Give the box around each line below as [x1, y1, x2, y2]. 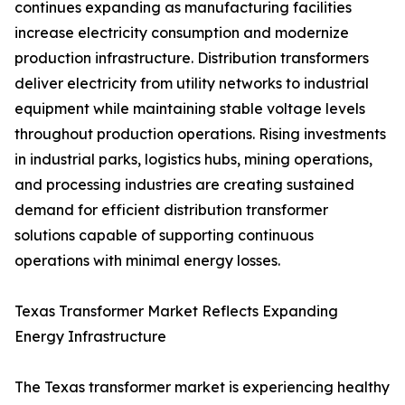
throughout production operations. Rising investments [14, 125, 386, 144]
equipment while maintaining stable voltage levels [14, 99, 365, 118]
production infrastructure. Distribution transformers [14, 49, 369, 68]
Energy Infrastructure [14, 327, 166, 346]
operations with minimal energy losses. [14, 251, 280, 270]
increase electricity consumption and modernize [14, 24, 349, 42]
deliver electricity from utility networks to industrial [14, 74, 369, 93]
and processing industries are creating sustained [14, 175, 354, 194]
